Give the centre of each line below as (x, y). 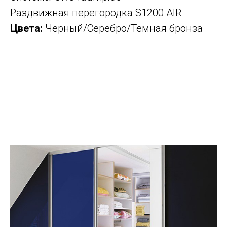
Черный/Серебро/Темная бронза (124, 28)
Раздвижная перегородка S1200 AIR (96, 12)
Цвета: (28, 28)
